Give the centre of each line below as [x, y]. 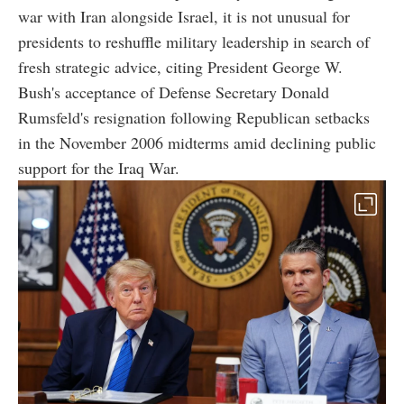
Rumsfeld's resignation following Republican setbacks [194, 117]
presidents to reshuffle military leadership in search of [194, 41]
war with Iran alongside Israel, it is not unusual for [184, 16]
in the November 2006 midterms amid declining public [197, 142]
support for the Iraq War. [99, 167]
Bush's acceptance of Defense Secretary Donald [174, 92]
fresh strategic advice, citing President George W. [180, 66]
